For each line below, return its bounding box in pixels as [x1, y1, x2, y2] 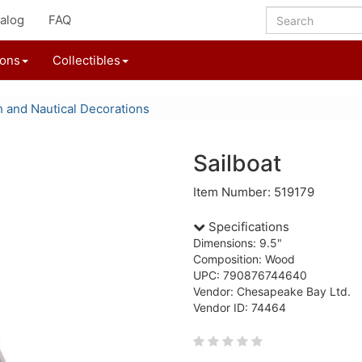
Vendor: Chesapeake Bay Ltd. [193, 284, 351, 298]
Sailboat [193, 149, 281, 177]
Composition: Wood [193, 252, 295, 266]
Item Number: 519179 [193, 184, 314, 200]
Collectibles [53, 53, 120, 68]
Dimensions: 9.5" [193, 236, 282, 250]
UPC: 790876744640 [193, 268, 307, 282]
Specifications [205, 219, 289, 234]
